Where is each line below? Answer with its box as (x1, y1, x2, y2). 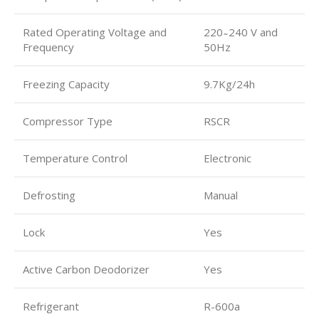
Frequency (23, 39, 74, 54)
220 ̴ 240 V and (204, 24, 278, 39)
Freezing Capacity (23, 76, 110, 91)
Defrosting (23, 187, 75, 202)
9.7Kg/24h (204, 76, 255, 91)
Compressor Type (23, 113, 113, 128)
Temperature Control (23, 150, 127, 165)
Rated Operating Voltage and (23, 24, 167, 39)
